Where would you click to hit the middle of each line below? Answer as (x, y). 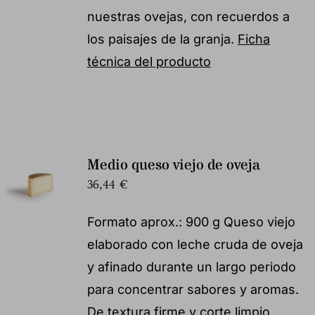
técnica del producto (149, 61)
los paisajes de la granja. (162, 39)
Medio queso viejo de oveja (173, 165)
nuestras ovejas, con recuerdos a (188, 16)
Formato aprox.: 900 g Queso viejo (191, 221)
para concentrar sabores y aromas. (193, 289)
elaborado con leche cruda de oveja (195, 244)
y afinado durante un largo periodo (191, 266)
